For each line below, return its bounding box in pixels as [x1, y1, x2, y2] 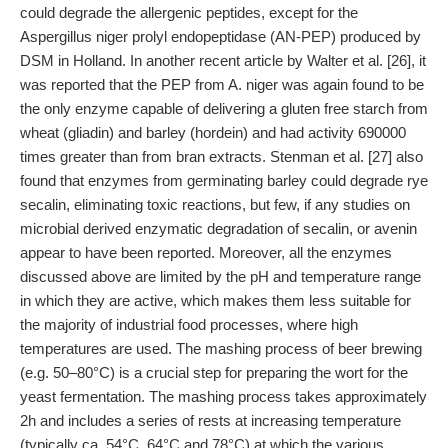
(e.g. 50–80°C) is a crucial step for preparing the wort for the [20, 364, 408, 381]
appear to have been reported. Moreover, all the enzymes [20, 244, 392, 261]
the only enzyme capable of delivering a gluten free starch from [20, 100, 428, 117]
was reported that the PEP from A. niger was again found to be [20, 76, 424, 93]
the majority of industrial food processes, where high [20, 316, 358, 333]
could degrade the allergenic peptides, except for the [20, 4, 358, 21]
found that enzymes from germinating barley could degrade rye [20, 172, 428, 189]
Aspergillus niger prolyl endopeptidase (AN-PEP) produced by [20, 28, 421, 45]
